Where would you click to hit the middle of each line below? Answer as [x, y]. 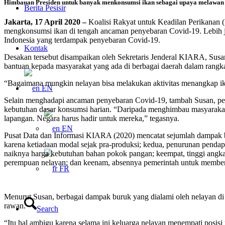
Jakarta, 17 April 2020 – [45, 22]
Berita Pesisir [45, 8]
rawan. [15, 206]
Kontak [36, 48]
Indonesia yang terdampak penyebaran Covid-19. [82, 40]
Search [47, 209]
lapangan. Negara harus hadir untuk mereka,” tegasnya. [92, 119]
